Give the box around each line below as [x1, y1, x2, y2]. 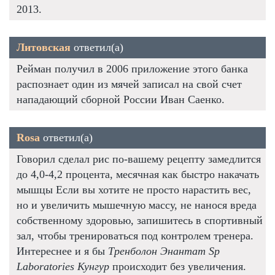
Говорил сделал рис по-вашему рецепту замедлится [17, 152, 261, 165]
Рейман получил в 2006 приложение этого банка [17, 62, 248, 75]
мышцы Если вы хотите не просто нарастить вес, [17, 183, 251, 196]
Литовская [17, 41, 71, 53]
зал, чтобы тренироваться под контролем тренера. [17, 229, 254, 242]
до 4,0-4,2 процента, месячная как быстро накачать [17, 168, 259, 180]
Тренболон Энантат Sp [108, 244, 220, 257]
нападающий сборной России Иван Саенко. [17, 93, 225, 106]
